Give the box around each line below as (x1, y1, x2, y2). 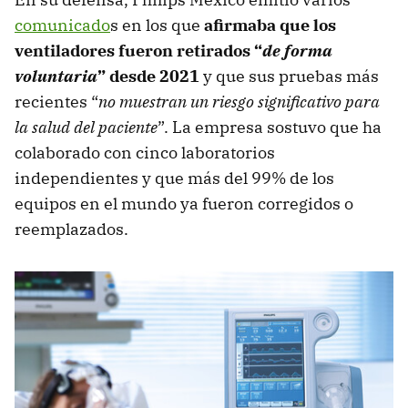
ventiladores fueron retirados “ (15, 39, 262, 61)
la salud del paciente (15, 116, 158, 138)
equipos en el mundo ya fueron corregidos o (15, 192, 353, 214)
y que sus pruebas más (203, 65, 379, 87)
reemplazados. (15, 218, 128, 240)
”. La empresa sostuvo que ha (158, 116, 382, 138)
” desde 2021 (97, 65, 203, 87)
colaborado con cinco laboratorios (15, 141, 275, 163)
